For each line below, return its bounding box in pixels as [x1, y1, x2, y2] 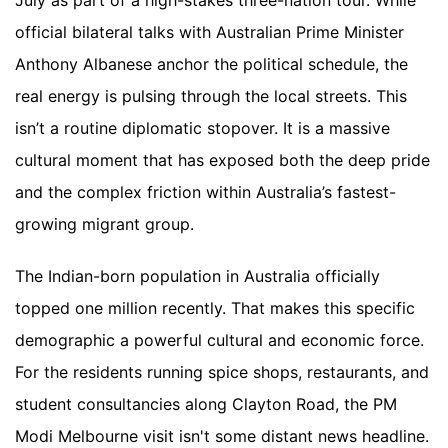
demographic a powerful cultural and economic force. [15, 330, 424, 351]
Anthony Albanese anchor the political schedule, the [15, 54, 408, 75]
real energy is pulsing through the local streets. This [15, 86, 407, 107]
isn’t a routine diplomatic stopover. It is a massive [15, 118, 390, 139]
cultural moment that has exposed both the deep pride [15, 150, 430, 171]
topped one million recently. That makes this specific [15, 298, 415, 319]
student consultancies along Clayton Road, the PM [15, 394, 397, 415]
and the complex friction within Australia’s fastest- [15, 182, 396, 203]
